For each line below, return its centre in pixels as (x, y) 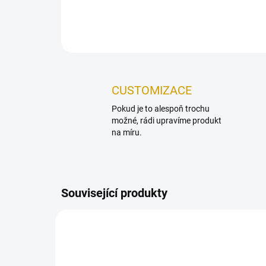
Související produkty (114, 193)
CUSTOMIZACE (152, 90)
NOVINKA (85, 227)
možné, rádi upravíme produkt (167, 121)
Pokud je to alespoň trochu (161, 109)
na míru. (127, 132)
